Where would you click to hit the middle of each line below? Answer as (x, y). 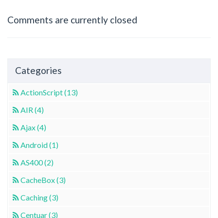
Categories (38, 70)
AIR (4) (32, 109)
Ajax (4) (33, 127)
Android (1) (39, 145)
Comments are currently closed (72, 19)
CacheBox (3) (43, 180)
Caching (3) (39, 197)
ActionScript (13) (49, 92)
